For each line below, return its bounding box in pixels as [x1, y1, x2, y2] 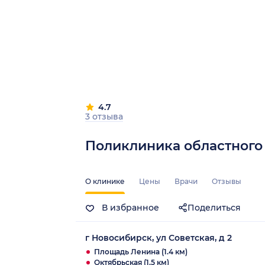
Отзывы [212, 176, 241, 186]
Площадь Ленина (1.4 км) [94, 247, 188, 256]
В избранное [99, 202, 159, 213]
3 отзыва [85, 111, 123, 122]
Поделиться [188, 202, 241, 213]
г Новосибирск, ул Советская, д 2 [85, 232, 232, 243]
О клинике [85, 176, 125, 186]
